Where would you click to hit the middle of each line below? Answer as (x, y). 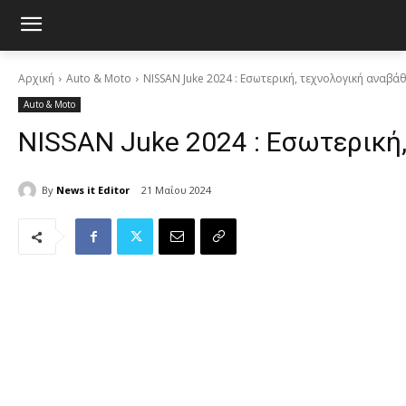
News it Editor (93, 189)
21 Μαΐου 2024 (176, 190)
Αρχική (36, 78)
